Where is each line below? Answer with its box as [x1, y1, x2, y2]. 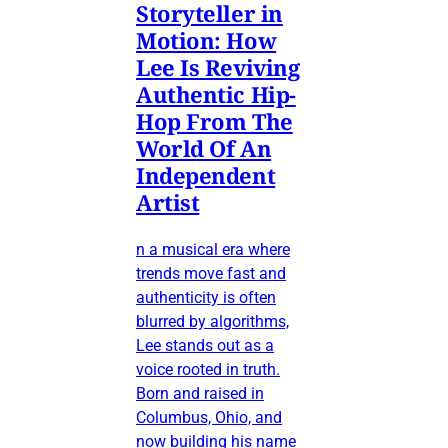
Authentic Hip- [136, 79, 296, 110]
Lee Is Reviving [136, 52, 300, 83]
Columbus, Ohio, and [136, 408, 282, 428]
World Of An [136, 133, 272, 164]
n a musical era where [136, 240, 290, 260]
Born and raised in [136, 384, 264, 404]
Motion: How [136, 25, 277, 56]
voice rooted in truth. [136, 360, 280, 380]
